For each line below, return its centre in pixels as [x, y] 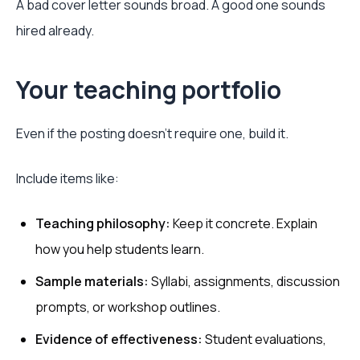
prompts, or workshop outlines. [128, 307]
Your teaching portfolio [149, 90]
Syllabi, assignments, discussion [244, 281]
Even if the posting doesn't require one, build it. [152, 133]
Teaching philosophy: [103, 223]
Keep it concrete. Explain [244, 223]
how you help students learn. [120, 249]
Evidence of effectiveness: [119, 339]
